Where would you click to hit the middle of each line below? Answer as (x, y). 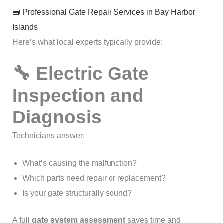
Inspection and (78, 95)
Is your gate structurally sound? (77, 193)
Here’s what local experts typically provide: (87, 42)
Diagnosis (57, 117)
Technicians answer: (48, 135)
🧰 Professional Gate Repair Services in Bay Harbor (104, 12)
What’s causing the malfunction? (79, 163)
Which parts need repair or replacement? (94, 178)
